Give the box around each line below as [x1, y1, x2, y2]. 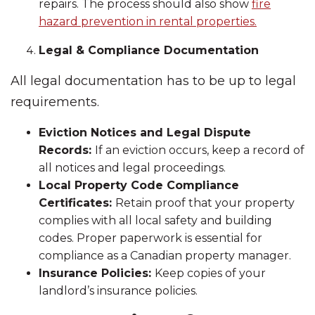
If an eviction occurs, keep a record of [95, 143, 304, 157]
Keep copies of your [155, 266, 266, 280]
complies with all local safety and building [39, 214, 272, 227]
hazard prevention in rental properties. [39, 15, 257, 28]
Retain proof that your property [115, 196, 295, 210]
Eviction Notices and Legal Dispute [39, 126, 251, 139]
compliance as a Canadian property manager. [39, 249, 291, 262]
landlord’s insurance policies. [39, 284, 198, 297]
